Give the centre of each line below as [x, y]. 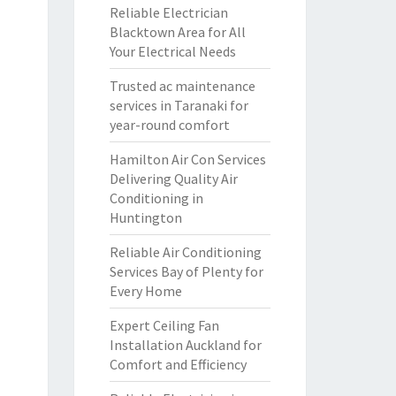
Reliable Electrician [168, 12]
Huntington [145, 217]
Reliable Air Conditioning [185, 252]
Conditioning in [156, 198]
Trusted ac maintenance [182, 86]
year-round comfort [169, 125]
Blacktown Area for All [177, 32]
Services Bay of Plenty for [186, 271]
